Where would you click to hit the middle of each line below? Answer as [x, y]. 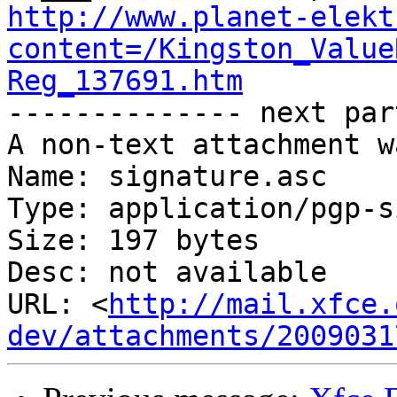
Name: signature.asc [167, 177]
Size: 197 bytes [133, 241]
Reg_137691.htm [125, 81]
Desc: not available [167, 272]
